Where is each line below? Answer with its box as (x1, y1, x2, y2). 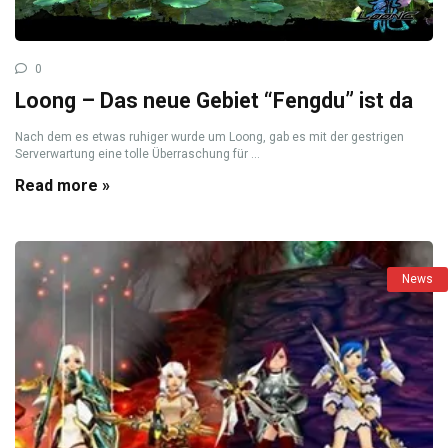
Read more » (15, 175, 110, 195)
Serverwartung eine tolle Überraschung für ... (15, 146, 260, 161)
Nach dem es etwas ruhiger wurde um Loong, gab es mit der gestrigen (15, 129, 404, 144)
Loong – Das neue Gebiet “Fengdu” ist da (15, 87, 413, 113)
